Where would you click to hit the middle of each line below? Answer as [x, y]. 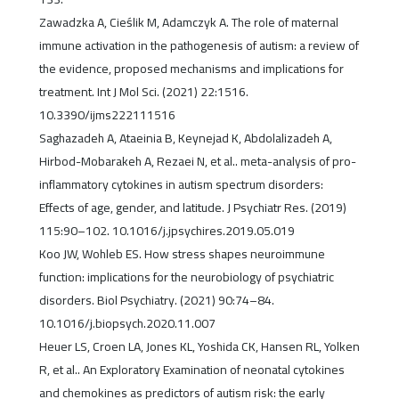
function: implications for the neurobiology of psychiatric [186, 277]
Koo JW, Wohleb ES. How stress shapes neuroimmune [182, 254]
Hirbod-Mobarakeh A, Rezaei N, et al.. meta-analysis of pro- [197, 162]
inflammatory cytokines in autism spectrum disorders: [181, 185]
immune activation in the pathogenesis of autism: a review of [199, 46]
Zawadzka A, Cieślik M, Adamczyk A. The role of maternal [188, 23]
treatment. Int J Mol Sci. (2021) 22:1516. [143, 92]
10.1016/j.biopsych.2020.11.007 [127, 324]
